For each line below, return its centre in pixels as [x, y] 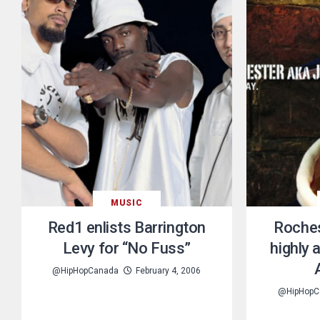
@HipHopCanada [86, 270]
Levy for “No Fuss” [126, 248]
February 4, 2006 [169, 270]
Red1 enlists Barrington [126, 227]
